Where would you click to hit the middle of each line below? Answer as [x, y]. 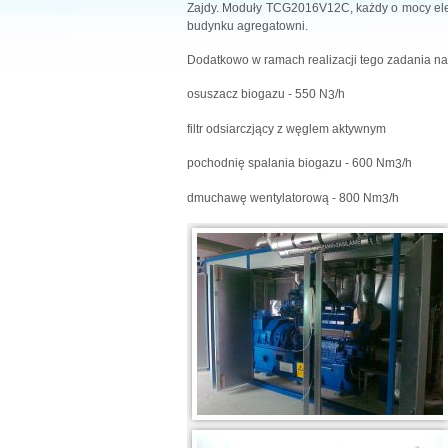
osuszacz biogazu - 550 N [257, 94]
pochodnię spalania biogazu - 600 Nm [291, 162]
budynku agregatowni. [249, 26]
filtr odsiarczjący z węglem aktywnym [286, 128]
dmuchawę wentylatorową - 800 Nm [284, 197]
